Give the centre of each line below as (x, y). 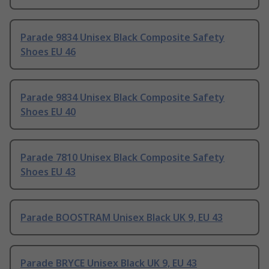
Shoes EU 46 (48, 52)
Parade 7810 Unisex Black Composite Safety (122, 158)
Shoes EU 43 (48, 172)
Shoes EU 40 (48, 112)
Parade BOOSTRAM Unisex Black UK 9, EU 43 (122, 218)
